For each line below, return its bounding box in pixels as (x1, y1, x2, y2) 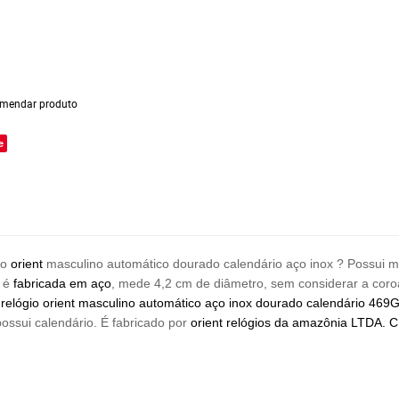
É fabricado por (97, 315, 191, 330)
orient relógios (191, 315, 274, 330)
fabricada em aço (10, 276, 111, 290)
